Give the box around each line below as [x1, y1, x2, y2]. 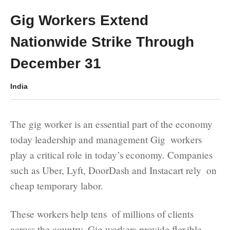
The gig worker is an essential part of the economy [10, 117, 213, 130]
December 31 [10, 55, 101, 71]
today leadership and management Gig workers [10, 132, 202, 146]
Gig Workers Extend [10, 12, 148, 28]
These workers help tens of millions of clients [10, 207, 194, 220]
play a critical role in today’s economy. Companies [10, 148, 213, 161]
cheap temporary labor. [10, 179, 103, 192]
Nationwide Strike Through [10, 33, 194, 50]
